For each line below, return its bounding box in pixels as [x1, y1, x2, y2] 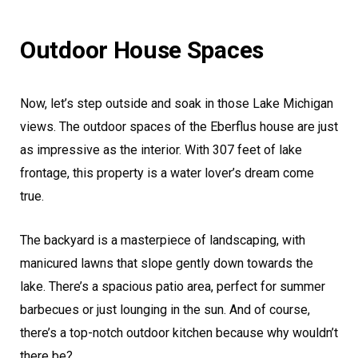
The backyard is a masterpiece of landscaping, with [20, 232, 305, 248]
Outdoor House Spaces [20, 35, 264, 64]
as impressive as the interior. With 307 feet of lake [20, 141, 302, 157]
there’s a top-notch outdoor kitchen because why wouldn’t [20, 324, 338, 340]
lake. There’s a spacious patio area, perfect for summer [20, 278, 325, 294]
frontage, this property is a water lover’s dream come [20, 165, 314, 181]
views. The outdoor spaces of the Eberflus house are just [20, 118, 338, 134]
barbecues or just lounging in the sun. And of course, [20, 301, 310, 317]
